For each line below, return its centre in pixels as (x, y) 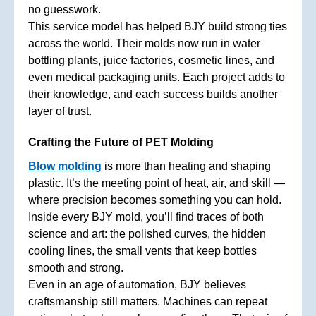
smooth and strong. (76, 267)
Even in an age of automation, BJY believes (137, 284)
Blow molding (65, 166)
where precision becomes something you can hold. (155, 200)
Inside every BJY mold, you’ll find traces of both (146, 217)
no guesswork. (65, 9)
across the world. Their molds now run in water (144, 43)
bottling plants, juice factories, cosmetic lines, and (151, 60)
